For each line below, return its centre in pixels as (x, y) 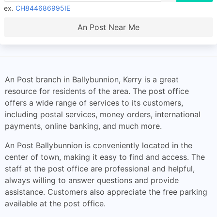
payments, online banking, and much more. (83, 126)
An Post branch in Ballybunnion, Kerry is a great (92, 79)
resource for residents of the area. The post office (97, 91)
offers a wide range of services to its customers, (94, 103)
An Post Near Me (108, 27)
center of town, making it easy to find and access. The (105, 157)
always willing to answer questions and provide (92, 180)
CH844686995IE (43, 8)
